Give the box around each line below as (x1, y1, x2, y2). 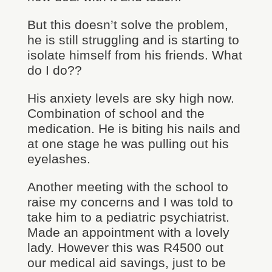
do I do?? (27, 63, 82, 77)
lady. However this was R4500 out (27, 240, 223, 254)
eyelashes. (27, 152, 90, 166)
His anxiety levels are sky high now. (27, 91, 234, 105)
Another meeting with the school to (27, 180, 228, 194)
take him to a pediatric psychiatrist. (27, 210, 229, 224)
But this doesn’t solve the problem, (27, 18, 228, 32)
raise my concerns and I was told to (27, 195, 233, 209)
